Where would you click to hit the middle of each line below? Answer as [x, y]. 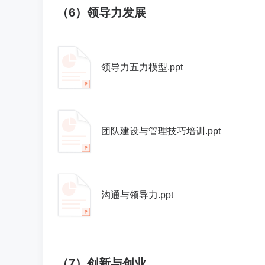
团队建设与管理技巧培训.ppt [161, 131]
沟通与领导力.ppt [137, 195]
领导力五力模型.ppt [142, 67]
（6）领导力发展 [101, 12]
